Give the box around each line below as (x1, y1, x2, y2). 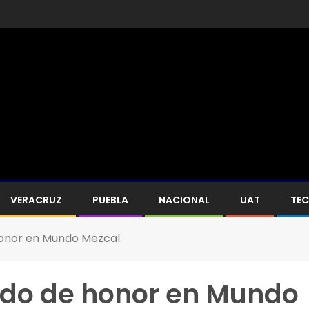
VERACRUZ (10, 192, 62, 207)
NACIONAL (159, 192, 210, 207)
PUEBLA (92, 192, 128, 207)
